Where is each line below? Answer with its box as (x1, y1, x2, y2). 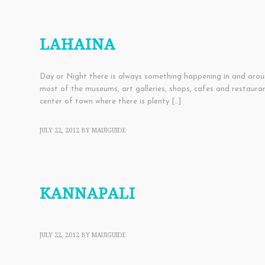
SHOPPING (138, 10, 169, 18)
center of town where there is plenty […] (40, 98, 181, 106)
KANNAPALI (40, 185, 135, 203)
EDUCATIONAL (40, 10, 82, 18)
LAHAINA (40, 35, 115, 54)
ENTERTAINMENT (86, 10, 135, 18)
